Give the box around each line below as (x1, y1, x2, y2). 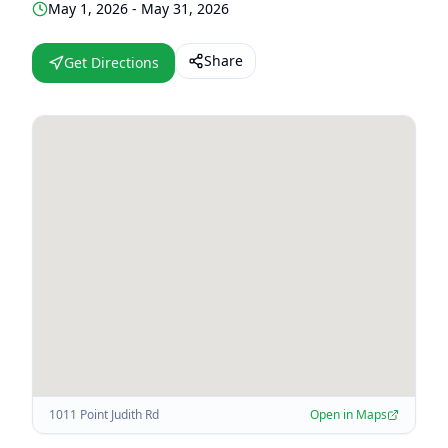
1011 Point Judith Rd (49, 406, 159, 423)
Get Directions (64, 53, 159, 72)
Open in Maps (310, 406, 387, 423)
